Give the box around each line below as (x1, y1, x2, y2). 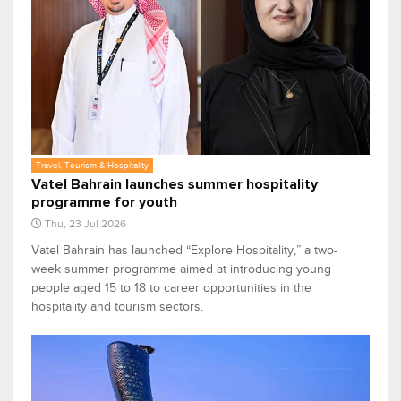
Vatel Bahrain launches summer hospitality (31, 177, 318, 192)
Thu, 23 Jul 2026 (45, 218, 126, 231)
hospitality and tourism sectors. (31, 300, 203, 314)
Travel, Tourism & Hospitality (36, 160, 149, 171)
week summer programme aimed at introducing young (31, 262, 331, 277)
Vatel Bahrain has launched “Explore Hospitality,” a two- (31, 243, 337, 258)
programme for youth (31, 195, 177, 210)
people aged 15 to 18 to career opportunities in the (31, 281, 311, 295)
